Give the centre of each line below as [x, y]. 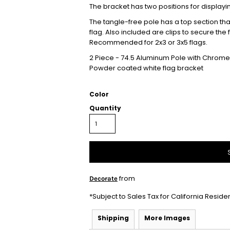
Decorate [103, 178]
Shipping [113, 218]
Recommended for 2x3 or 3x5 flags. [149, 42]
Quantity [105, 108]
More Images [167, 218]
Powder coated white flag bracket [146, 68]
